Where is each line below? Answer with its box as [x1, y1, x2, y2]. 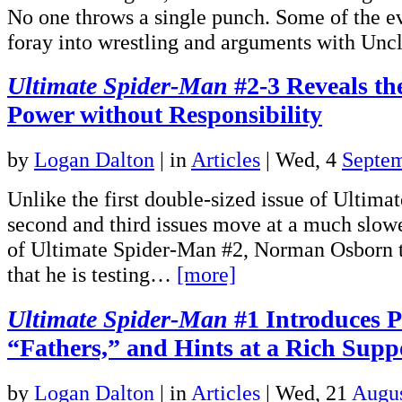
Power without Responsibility [7, 100, 322, 129]
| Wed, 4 [260, 147, 342, 172]
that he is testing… [7, 262, 177, 287]
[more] [177, 262, 236, 287]
